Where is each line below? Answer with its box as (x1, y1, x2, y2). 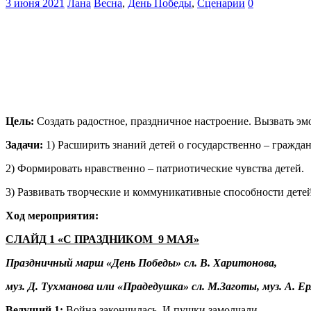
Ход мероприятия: (6, 210, 99, 222)
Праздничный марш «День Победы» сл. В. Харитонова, (6, 257, 277, 269)
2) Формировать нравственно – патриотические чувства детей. (6, 162, 304, 175)
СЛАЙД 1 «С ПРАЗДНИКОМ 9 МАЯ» (6, 233, 199, 246)
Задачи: (6, 139, 46, 151)
